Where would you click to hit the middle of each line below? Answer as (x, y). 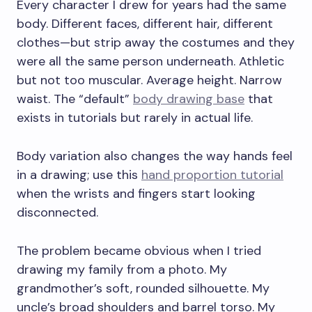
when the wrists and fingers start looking (136, 194)
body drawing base (189, 99)
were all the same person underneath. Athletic (150, 61)
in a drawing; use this (79, 175)
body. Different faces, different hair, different (145, 24)
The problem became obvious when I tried (139, 251)
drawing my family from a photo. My (122, 270)
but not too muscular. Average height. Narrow (149, 80)
